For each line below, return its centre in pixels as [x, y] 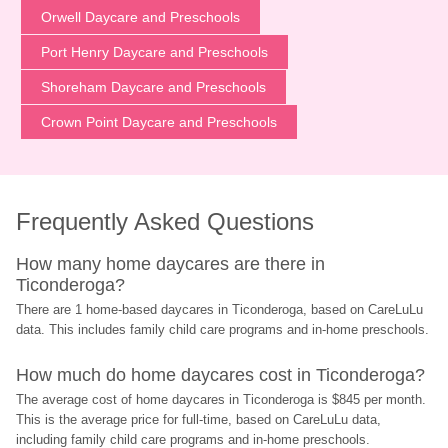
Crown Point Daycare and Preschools [158, 122]
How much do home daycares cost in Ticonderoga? [221, 375]
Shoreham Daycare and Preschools [153, 87]
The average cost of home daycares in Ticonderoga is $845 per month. [221, 399]
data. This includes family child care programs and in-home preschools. [223, 329]
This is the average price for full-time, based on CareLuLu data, [199, 419]
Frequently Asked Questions [165, 221]
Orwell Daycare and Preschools [140, 17]
